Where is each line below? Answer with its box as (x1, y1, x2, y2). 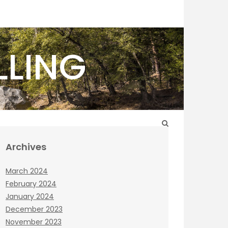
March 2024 (6, 166, 48, 176)
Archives (6, 140, 46, 153)
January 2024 (6, 191, 54, 202)
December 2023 (6, 204, 63, 214)
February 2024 (6, 179, 56, 189)
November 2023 (6, 217, 62, 227)
